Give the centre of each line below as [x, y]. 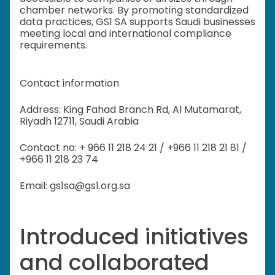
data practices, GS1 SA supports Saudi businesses [137, 22]
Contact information [69, 83]
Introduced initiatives [134, 237]
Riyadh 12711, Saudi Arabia [79, 122]
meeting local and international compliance [126, 34]
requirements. [53, 45]
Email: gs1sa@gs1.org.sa [75, 186]
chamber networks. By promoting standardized [134, 10]
